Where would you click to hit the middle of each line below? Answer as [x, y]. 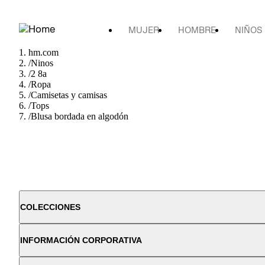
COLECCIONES [50, 207]
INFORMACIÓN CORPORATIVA [81, 240]
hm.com [43, 52]
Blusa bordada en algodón [80, 116]
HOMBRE [197, 30]
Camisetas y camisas [69, 95]
